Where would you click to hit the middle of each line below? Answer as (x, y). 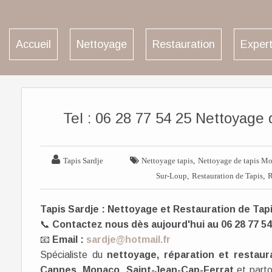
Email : (69, 240)
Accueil (33, 44)
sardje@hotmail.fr (128, 240)
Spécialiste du (73, 255)
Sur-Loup (171, 176)
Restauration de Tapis (227, 176)
